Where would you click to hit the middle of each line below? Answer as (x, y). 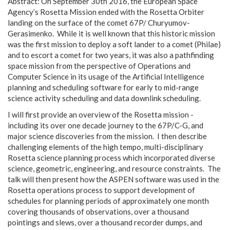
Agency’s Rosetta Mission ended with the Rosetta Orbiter (106, 12)
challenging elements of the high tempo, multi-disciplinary (106, 147)
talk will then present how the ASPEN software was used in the (113, 179)
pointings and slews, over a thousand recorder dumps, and (105, 222)
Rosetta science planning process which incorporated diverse (111, 157)
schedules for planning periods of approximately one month (108, 200)
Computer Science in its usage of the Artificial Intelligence (106, 76)
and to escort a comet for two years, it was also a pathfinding (111, 55)
